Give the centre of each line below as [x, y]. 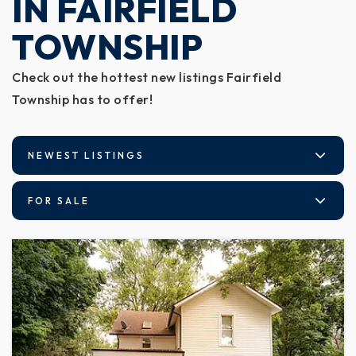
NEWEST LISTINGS [86, 155]
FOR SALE [59, 201]
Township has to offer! [82, 99]
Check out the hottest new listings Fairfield [147, 77]
